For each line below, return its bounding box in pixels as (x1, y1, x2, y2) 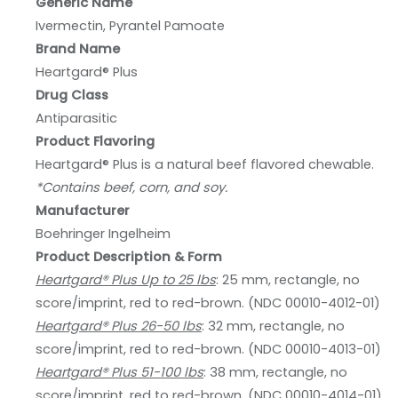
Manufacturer (36, 202, 130, 220)
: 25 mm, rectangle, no (216, 271, 360, 290)
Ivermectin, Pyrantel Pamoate (36, 17, 225, 36)
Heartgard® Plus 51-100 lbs (36, 363, 203, 382)
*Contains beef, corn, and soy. (36, 179, 227, 197)
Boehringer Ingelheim (36, 225, 171, 243)
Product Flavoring (36, 132, 155, 151)
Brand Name (36, 40, 120, 59)
